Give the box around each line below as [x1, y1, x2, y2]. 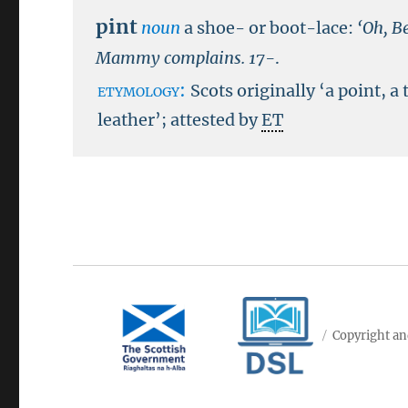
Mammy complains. [96, 47, 246, 68]
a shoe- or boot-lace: [184, 17, 354, 38]
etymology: [97, 79, 191, 101]
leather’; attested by [97, 109, 262, 130]
